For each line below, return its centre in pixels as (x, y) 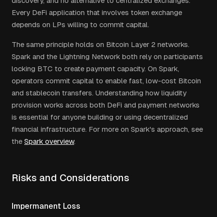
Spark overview (49, 141)
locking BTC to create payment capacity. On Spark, (95, 69)
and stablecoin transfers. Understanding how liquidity (99, 93)
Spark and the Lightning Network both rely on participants (107, 56)
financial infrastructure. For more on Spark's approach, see (107, 129)
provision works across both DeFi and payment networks (106, 105)
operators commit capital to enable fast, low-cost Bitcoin (106, 81)
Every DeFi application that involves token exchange (97, 12)
